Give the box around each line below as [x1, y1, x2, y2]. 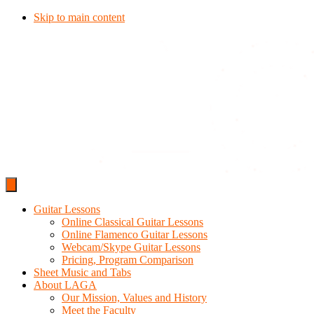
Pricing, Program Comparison [62, 254, 193, 266]
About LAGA [34, 279, 97, 291]
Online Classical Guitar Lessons [62, 216, 203, 228]
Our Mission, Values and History [62, 292, 207, 303]
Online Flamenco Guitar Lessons [62, 228, 207, 240]
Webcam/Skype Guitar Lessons [62, 241, 200, 253]
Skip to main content [34, 11, 125, 23]
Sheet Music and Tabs [34, 266, 131, 278]
